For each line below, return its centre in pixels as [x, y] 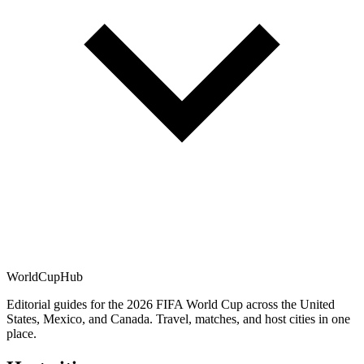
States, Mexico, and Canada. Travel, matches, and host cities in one [178, 318]
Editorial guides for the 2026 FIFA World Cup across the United [171, 304]
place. [22, 333]
